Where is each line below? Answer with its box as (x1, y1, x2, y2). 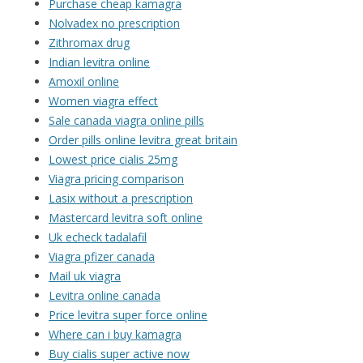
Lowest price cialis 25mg (49, 152, 177, 168)
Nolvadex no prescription (49, 15, 180, 32)
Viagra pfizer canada (49, 249, 155, 265)
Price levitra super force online (49, 307, 207, 323)
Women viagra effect (49, 93, 158, 109)
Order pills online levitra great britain (49, 132, 237, 148)
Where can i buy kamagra (49, 327, 181, 343)
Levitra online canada (49, 288, 160, 304)
